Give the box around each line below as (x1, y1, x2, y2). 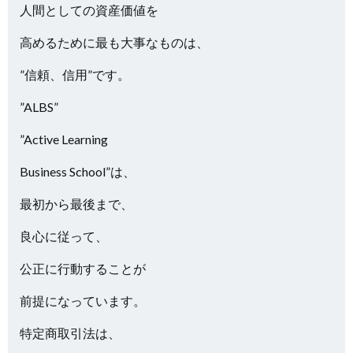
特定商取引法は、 (20, 325, 121, 340)
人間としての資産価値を (20, 2, 158, 17)
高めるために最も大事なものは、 (20, 35, 209, 50)
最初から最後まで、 (20, 196, 133, 211)
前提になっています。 (20, 293, 146, 308)
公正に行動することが (20, 261, 146, 276)
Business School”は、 (20, 164, 136, 179)
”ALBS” (20, 99, 58, 114)
